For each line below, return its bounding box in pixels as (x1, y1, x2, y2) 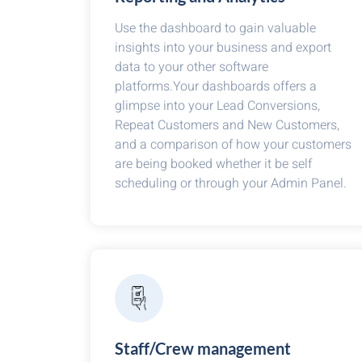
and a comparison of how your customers (115, 135, 351, 154)
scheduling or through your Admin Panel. (115, 174, 347, 193)
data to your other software (115, 57, 268, 77)
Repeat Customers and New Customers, (115, 116, 339, 135)
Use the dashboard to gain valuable (115, 19, 316, 38)
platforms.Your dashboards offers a (115, 77, 317, 96)
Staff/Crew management (115, 339, 291, 358)
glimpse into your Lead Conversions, (115, 96, 320, 116)
